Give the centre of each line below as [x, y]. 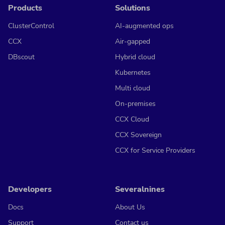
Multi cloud [133, 88]
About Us [130, 207]
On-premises [135, 104]
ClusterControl [31, 26]
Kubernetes [133, 73]
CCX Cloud [132, 119]
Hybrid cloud [135, 57]
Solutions [133, 8]
